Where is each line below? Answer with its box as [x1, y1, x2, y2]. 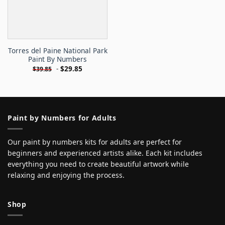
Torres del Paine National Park [8, 46, 107, 56]
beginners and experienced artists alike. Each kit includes [8, 148, 202, 158]
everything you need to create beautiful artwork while [8, 159, 189, 169]
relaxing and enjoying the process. [8, 170, 125, 180]
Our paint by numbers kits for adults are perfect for [8, 137, 182, 147]
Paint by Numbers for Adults [8, 113, 117, 123]
